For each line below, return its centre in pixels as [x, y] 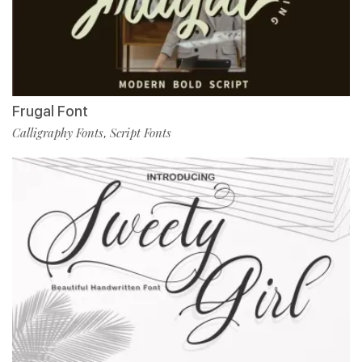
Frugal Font [50, 111]
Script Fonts [141, 132]
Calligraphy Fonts [58, 132]
